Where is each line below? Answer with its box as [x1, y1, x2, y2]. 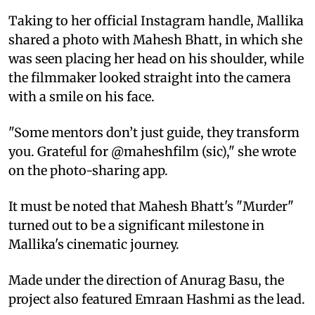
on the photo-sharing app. [8, 162, 168, 179]
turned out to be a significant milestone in [8, 217, 264, 233]
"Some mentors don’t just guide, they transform [8, 124, 300, 141]
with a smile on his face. [8, 88, 155, 105]
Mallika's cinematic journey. [8, 236, 179, 252]
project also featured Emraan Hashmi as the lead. [8, 290, 305, 307]
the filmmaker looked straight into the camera [8, 69, 291, 86]
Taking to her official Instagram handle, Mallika [8, 12, 304, 29]
